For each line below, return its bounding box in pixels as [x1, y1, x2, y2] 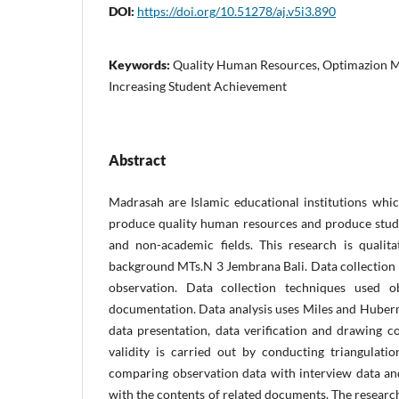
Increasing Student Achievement [109, 77, 287, 94]
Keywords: [109, 56, 173, 72]
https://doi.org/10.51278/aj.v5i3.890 [137, 3, 336, 19]
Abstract [109, 151, 166, 168]
